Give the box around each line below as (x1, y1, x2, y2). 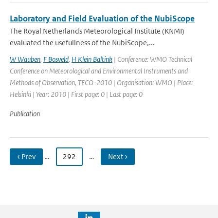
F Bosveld (43, 54, 69, 64)
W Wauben (10, 54, 40, 64)
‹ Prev (17, 152, 36, 161)
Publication (10, 109, 40, 118)
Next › (108, 152, 127, 161)
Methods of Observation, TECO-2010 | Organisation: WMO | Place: (10, 78, 193, 87)
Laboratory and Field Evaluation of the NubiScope (10, 13, 195, 24)
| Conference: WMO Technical (112, 54, 192, 64)
